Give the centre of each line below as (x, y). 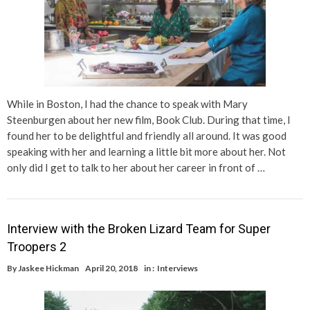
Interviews (177, 268)
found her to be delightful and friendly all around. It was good (147, 136)
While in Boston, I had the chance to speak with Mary (127, 104)
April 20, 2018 (111, 268)
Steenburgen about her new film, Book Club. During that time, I (149, 120)
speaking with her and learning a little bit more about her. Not (146, 152)
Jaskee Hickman (48, 268)
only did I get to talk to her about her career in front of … (136, 168)
